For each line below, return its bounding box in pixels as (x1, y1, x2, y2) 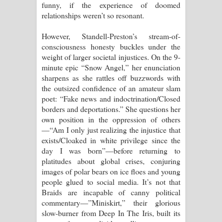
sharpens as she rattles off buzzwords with (42, 72, 180, 83)
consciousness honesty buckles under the (42, 41, 180, 52)
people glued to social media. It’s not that (42, 176, 180, 187)
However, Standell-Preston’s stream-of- (42, 30, 180, 41)
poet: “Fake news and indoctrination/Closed (42, 93, 180, 104)
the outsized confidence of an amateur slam (42, 82, 180, 93)
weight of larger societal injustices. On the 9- (42, 51, 180, 62)
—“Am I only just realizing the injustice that (42, 124, 180, 135)
